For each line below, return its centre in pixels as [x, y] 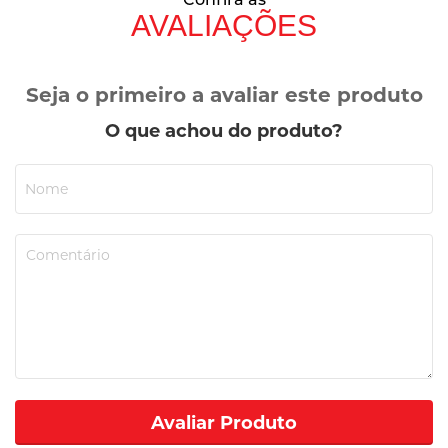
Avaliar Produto [224, 422]
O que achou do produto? [224, 131]
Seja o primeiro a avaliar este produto [224, 95]
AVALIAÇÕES [224, 26]
